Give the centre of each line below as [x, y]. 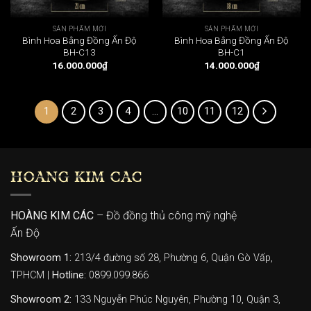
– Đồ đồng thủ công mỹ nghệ [165, 216]
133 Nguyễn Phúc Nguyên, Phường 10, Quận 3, [176, 299]
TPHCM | [31, 276]
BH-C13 [79, 52]
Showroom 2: [41, 299]
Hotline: [69, 276]
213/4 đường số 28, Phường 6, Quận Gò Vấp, [172, 258]
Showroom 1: [41, 258]
